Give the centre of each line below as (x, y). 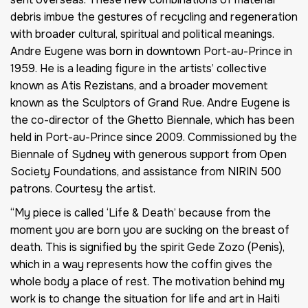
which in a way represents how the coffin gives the (141, 265)
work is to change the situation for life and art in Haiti (145, 299)
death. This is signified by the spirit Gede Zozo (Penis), (147, 247)
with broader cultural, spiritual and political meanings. (142, 34)
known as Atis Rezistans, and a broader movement (139, 86)
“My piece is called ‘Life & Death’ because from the (141, 213)
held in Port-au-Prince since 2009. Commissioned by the (154, 137)
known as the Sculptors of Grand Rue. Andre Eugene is (150, 103)
